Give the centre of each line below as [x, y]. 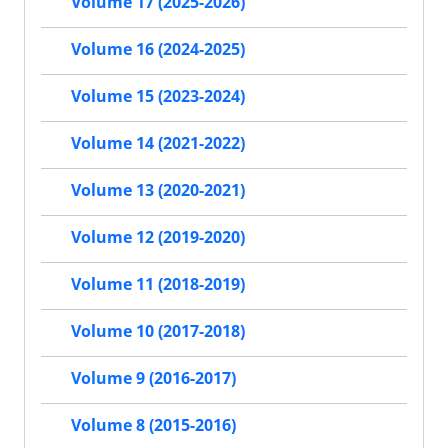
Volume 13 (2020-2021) [158, 190]
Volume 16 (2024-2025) [158, 49]
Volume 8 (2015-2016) [153, 425]
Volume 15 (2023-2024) [158, 96]
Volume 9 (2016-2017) [153, 378]
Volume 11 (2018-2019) [158, 284]
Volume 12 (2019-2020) [158, 237]
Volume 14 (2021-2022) [158, 143]
